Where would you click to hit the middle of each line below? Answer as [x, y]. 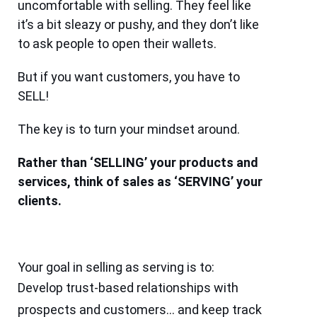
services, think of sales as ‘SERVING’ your [140, 182]
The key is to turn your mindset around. [129, 129]
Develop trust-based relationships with [128, 288]
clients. [40, 201]
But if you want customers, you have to [129, 77]
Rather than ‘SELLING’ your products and [138, 163]
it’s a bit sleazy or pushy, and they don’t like [139, 25]
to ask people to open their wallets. [117, 44]
